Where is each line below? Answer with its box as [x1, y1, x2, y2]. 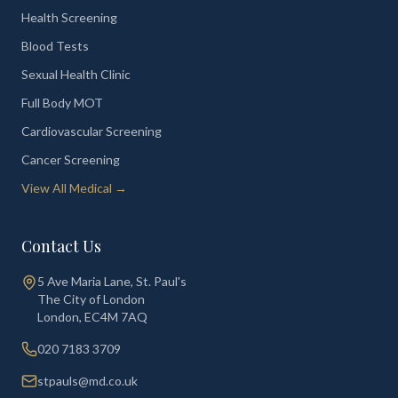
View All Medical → [21, 180, 127, 195]
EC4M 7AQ [84, 309, 147, 324]
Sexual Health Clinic [21, 67, 131, 82]
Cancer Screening [21, 152, 120, 167]
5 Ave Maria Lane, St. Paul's [37, 274, 187, 289]
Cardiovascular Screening [21, 123, 162, 139]
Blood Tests [21, 38, 89, 53]
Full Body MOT [21, 95, 103, 110]
